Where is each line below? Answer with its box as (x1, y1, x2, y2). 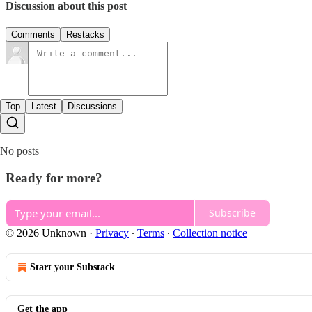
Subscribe (209, 206, 256, 220)
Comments (11, 29, 55, 40)
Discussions (68, 101, 117, 112)
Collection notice (173, 226, 247, 239)
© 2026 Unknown (6, 226, 86, 239)
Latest (31, 101, 56, 112)
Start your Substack (30, 261, 115, 272)
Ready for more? (6, 171, 102, 186)
